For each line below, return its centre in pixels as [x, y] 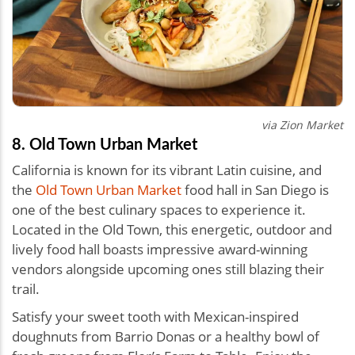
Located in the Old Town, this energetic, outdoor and [172, 230]
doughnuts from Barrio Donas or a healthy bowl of [166, 337]
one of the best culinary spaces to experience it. [159, 210]
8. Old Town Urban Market [107, 144]
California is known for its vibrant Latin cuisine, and [167, 170]
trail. [26, 289]
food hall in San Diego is [255, 190]
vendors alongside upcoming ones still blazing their [168, 269]
